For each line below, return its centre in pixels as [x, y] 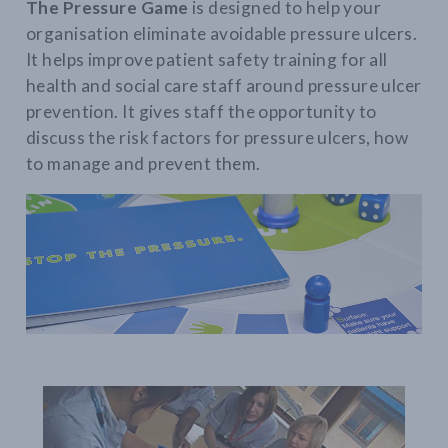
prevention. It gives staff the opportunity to [201, 111]
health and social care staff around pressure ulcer [224, 85]
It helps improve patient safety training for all [207, 59]
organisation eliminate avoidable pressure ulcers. [222, 33]
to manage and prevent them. [143, 163]
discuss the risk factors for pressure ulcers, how [217, 137]
